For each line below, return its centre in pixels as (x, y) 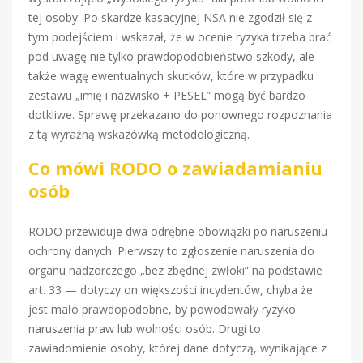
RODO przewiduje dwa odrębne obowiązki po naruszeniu (178, 232)
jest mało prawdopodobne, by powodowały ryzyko (162, 310)
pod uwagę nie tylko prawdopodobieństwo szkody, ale (171, 57)
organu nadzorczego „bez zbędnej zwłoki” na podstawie (175, 271)
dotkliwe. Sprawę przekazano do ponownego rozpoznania (180, 115)
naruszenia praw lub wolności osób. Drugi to (145, 329)
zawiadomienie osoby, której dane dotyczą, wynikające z (177, 348)
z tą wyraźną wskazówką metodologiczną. (139, 135)
